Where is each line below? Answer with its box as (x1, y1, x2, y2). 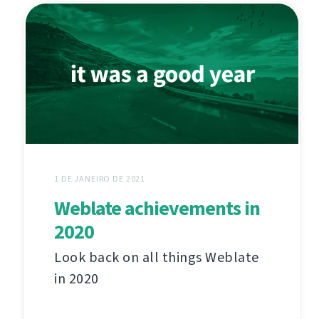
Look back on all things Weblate (54, 248, 259, 268)
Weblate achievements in (54, 195, 260, 222)
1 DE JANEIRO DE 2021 (54, 173, 146, 185)
